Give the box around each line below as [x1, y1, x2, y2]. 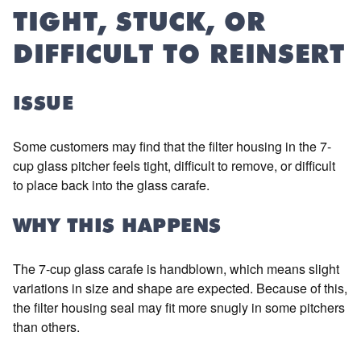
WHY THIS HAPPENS [13, 218, 222, 237]
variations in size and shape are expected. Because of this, [13, 279, 347, 297]
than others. [13, 317, 80, 336]
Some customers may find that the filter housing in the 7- [13, 137, 331, 156]
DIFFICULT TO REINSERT [13, 44, 345, 69]
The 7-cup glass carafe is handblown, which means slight [13, 259, 339, 278]
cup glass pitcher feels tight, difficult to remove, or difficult [13, 156, 335, 175]
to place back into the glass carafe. [13, 176, 210, 194]
